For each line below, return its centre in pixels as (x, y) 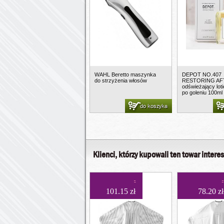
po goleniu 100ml (202, 92)
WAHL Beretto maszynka (125, 74)
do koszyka (154, 106)
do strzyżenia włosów (121, 80)
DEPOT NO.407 (202, 74)
